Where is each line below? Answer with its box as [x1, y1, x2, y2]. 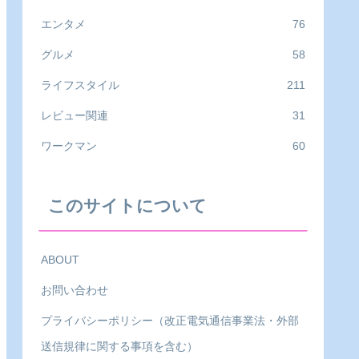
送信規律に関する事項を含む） [41, 340, 198, 353]
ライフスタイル [41, 78, 119, 91]
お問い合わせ [41, 284, 108, 297]
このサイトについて [48, 196, 207, 216]
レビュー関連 [41, 108, 108, 122]
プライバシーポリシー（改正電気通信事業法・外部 [41, 314, 299, 328]
